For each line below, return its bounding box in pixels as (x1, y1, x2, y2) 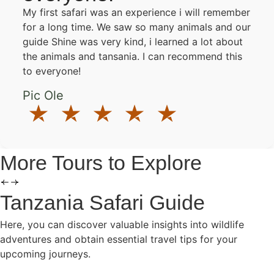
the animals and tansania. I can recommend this (23, 50, 243, 62)
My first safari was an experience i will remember (23, 6, 251, 18)
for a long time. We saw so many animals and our (23, 20, 251, 33)
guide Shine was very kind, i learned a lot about (23, 35, 243, 48)
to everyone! (23, 64, 81, 77)
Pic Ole (23, 88, 64, 103)
